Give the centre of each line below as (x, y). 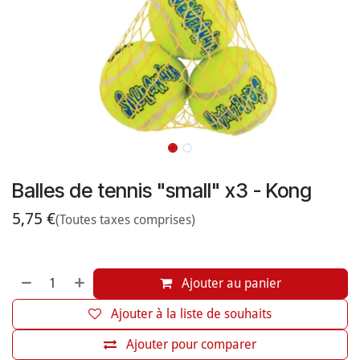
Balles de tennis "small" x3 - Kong (162, 190)
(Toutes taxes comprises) (125, 220)
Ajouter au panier (230, 283)
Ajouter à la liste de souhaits (191, 314)
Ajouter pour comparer (191, 344)
